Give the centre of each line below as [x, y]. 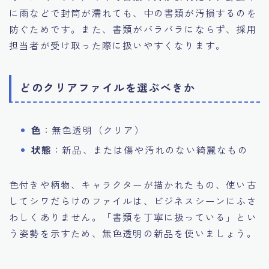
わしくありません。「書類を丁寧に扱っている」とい [133, 217]
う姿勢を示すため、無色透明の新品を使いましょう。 [133, 233]
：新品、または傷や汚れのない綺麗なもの [150, 150]
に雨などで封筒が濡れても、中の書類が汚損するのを [133, 12]
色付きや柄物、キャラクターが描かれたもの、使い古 [133, 185]
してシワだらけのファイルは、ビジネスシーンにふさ [133, 201]
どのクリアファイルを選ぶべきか [108, 87]
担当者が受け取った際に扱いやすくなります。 [118, 45]
